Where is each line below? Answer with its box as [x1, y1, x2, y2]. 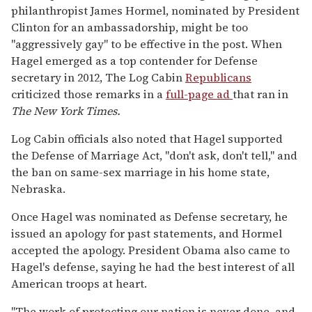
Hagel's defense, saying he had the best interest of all [11, 258, 295, 274]
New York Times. [33, 102, 120, 118]
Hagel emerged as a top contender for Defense [11, 52, 258, 68]
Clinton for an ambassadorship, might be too [11, 19, 248, 35]
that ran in [233, 86, 288, 102]
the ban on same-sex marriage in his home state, [11, 164, 270, 180]
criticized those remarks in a [11, 86, 166, 102]
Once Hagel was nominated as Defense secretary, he [11, 208, 288, 224]
